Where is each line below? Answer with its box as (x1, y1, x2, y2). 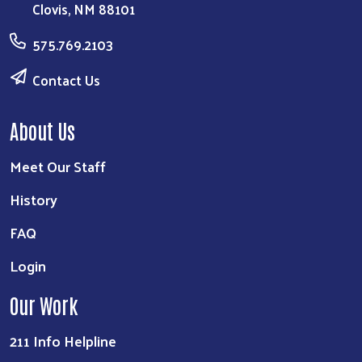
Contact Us (32, 67, 100, 92)
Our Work (10, 291, 78, 318)
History (10, 185, 57, 213)
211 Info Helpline (10, 326, 116, 354)
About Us (10, 116, 75, 143)
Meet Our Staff (10, 152, 106, 179)
